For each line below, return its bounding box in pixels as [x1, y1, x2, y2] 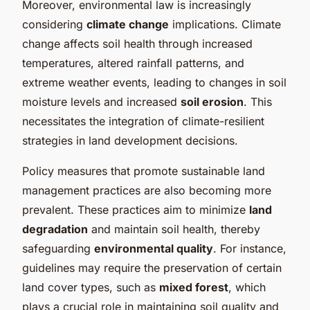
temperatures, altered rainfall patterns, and [22, 55, 244, 70]
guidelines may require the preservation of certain [22, 260, 282, 275]
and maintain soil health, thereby [88, 221, 260, 236]
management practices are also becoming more [22, 183, 271, 197]
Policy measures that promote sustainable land [22, 163, 265, 178]
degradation [22, 221, 88, 236]
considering [22, 17, 86, 31]
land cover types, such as [22, 280, 159, 294]
